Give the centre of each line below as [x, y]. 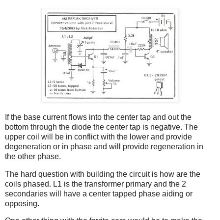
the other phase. [33, 156]
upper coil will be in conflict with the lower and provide [98, 137]
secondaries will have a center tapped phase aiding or [99, 193]
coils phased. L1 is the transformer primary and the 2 [96, 184]
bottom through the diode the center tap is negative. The [101, 127]
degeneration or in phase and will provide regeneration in [104, 146]
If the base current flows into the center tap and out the [98, 117]
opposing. [22, 203]
